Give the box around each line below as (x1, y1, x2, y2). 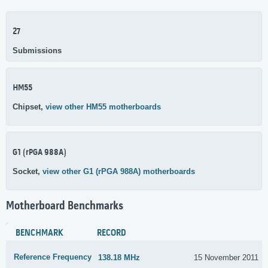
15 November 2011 (194, 252, 259, 262)
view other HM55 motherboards (45, 102, 161, 112)
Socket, (13, 166, 42, 176)
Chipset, (13, 102, 45, 112)
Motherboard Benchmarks (6, 199, 123, 213)
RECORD (97, 228, 126, 239)
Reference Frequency (14, 252, 92, 262)
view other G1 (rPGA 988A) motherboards (42, 166, 195, 176)
